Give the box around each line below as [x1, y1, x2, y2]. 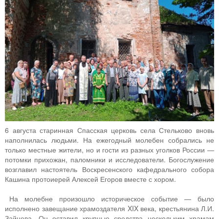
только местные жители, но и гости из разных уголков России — [5, 144, 214, 154]
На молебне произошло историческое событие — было [9, 193, 214, 203]
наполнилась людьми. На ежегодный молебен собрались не [5, 134, 214, 145]
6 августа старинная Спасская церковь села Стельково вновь [5, 125, 214, 135]
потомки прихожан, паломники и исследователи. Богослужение [5, 154, 214, 164]
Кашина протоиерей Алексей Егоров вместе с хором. [5, 174, 176, 184]
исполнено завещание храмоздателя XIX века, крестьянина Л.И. [5, 203, 214, 213]
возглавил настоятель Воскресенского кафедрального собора [5, 164, 214, 174]
